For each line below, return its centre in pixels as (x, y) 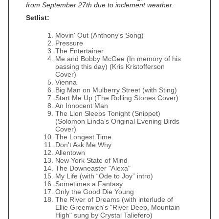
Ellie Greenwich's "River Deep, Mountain (118, 207)
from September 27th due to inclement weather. (100, 5)
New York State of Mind (91, 160)
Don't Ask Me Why (83, 145)
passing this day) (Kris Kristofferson (110, 66)
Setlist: (38, 18)
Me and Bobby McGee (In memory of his (118, 59)
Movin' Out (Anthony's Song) (99, 35)
